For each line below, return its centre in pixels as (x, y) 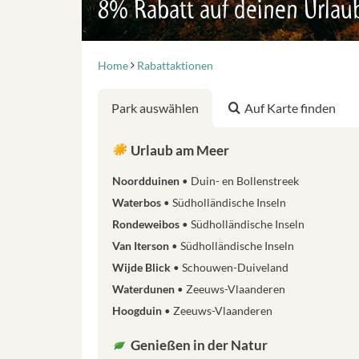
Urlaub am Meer (179, 150)
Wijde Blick (143, 267)
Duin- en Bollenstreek (245, 181)
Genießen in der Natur (198, 345)
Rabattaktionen (175, 65)
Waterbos (138, 202)
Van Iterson (142, 246)
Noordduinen (147, 181)
